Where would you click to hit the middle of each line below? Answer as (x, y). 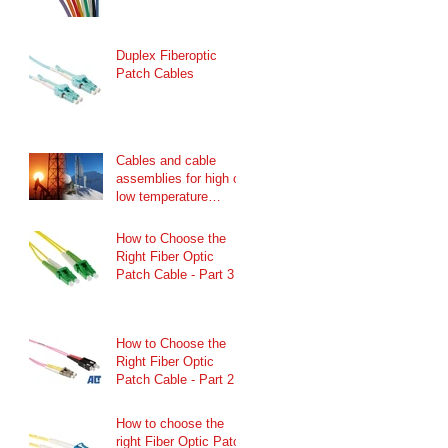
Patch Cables (155, 73)
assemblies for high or (180, 178)
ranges (135, 214)
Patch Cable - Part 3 (175, 274)
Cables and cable (166, 160)
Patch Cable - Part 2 (175, 379)
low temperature (162, 196)
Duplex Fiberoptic (166, 55)
